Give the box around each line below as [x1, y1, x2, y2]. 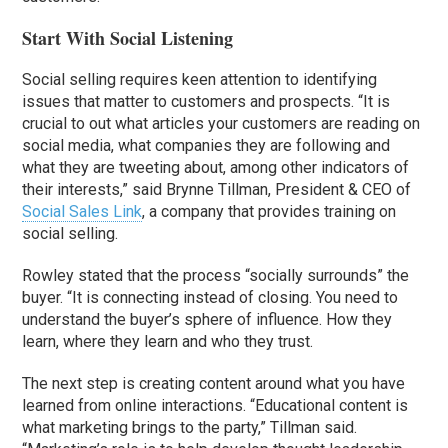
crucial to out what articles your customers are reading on [22, 114, 421, 134]
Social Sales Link [22, 202, 143, 222]
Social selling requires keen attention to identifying [22, 70, 378, 90]
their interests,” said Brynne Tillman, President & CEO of [22, 180, 412, 200]
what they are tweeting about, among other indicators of [22, 158, 410, 178]
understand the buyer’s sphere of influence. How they [22, 310, 393, 330]
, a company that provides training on [142, 202, 397, 222]
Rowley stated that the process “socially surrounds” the [22, 266, 410, 286]
